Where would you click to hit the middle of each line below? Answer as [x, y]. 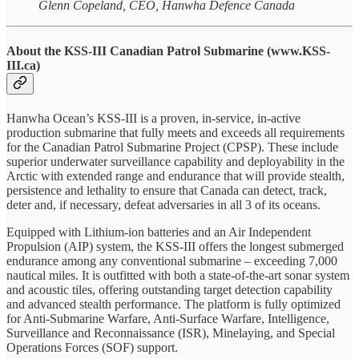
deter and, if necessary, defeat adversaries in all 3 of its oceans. [163, 205]
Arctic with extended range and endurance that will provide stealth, [175, 176]
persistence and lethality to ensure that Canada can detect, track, [167, 191]
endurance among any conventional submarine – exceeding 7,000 [172, 261]
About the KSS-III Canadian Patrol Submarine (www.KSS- [168, 51]
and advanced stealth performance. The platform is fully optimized [173, 305]
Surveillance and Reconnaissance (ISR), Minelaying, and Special [171, 333]
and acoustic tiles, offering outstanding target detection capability [169, 290]
